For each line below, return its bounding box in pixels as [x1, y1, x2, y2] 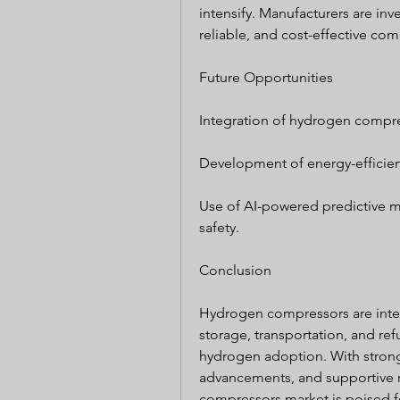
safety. [199, 219, 239, 236]
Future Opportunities [199, 69, 333, 86]
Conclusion [199, 262, 271, 279]
